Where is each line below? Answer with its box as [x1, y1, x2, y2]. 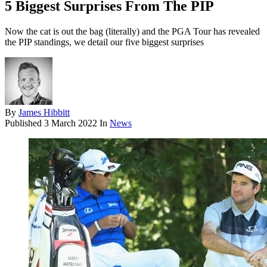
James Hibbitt [18, 107, 70, 118]
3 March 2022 [44, 118, 97, 129]
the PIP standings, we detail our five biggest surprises [5, 37, 204, 48]
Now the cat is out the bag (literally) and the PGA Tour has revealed [5, 26, 260, 37]
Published [5, 118, 44, 129]
